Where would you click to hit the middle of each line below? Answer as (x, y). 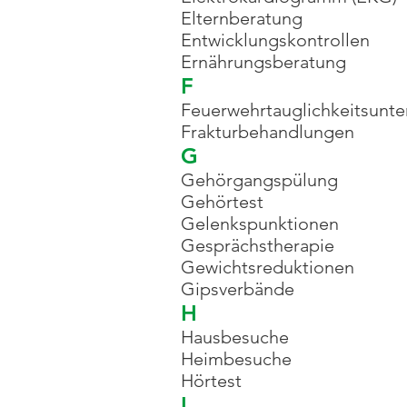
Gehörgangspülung (259, 180)
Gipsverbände (238, 289)
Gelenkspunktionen (260, 223)
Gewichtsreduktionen (268, 267)
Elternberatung (242, 18)
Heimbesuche (236, 359)
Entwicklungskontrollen (275, 40)
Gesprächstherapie (258, 245)
